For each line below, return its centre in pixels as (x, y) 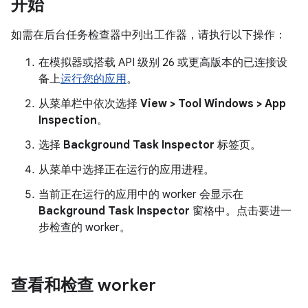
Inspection (68, 120)
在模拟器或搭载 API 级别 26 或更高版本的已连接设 (163, 63)
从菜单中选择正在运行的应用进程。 (126, 170)
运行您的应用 (93, 79)
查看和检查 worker (84, 285)
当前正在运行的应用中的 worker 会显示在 (141, 195)
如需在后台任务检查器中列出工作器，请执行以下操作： (148, 35)
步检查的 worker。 (85, 228)
